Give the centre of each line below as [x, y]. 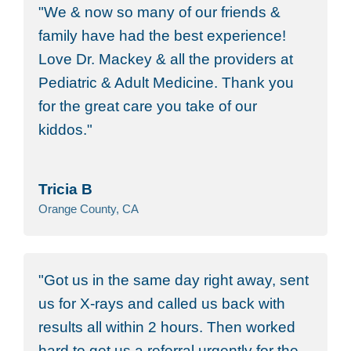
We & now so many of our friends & [163, 13]
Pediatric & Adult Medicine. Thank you [166, 83]
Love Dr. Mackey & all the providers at [166, 60]
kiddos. [63, 130]
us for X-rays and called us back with [162, 303]
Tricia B [66, 190]
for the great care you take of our [148, 107]
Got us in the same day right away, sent [177, 280]
